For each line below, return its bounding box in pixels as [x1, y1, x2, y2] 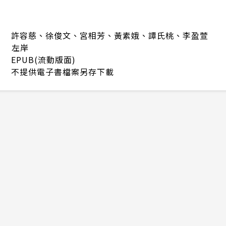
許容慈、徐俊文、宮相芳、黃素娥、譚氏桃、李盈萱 [11, 29, 208, 42]
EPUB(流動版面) [11, 53, 76, 66]
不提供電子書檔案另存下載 [11, 66, 114, 78]
